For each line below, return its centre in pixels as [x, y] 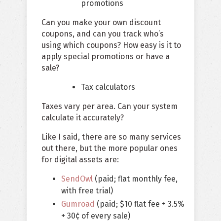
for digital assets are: [80, 160]
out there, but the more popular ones [110, 148]
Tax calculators [108, 87]
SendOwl [77, 179]
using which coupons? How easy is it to [111, 45]
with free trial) [87, 191]
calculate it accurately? [83, 118]
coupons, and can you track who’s [103, 34]
